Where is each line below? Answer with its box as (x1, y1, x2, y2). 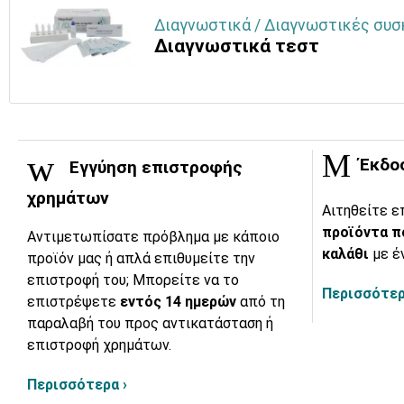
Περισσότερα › (27, 376, 127, 394)
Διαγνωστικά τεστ (154, 35, 319, 58)
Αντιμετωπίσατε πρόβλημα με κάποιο (27, 228, 280, 246)
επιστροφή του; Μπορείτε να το (27, 271, 239, 289)
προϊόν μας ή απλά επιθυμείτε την (27, 250, 255, 268)
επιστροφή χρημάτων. (27, 336, 171, 354)
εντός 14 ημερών (120, 293, 240, 311)
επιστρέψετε (27, 293, 120, 311)
